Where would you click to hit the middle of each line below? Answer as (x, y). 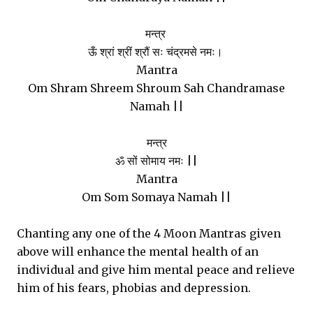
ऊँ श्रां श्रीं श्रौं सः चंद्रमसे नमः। (156, 52)
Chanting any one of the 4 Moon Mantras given (149, 233)
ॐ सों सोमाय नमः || (156, 161)
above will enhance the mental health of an (138, 252)
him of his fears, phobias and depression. (134, 288)
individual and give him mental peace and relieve (156, 270)
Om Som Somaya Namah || (156, 197)
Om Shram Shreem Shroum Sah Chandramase (156, 88)
